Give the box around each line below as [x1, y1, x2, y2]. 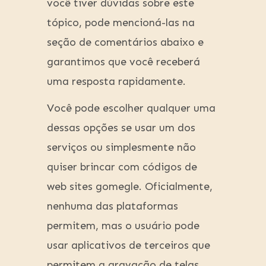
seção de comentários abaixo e [47, 36, 204, 49]
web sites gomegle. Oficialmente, [47, 180, 213, 194]
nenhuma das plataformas [47, 199, 178, 213]
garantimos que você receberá [47, 55, 200, 69]
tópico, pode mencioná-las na [47, 16, 195, 30]
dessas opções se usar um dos [47, 121, 195, 135]
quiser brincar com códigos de [47, 160, 197, 174]
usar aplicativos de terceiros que [47, 239, 210, 252]
